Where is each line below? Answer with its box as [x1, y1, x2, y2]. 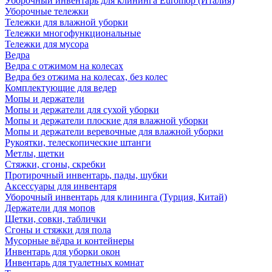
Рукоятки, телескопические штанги [5, 137, 151, 148]
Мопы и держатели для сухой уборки [5, 104, 159, 115]
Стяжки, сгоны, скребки [5, 159, 106, 170]
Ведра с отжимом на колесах [5, 61, 123, 72]
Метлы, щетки [5, 148, 64, 159]
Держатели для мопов [5, 203, 95, 214]
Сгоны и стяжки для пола [5, 225, 111, 236]
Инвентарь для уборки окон [5, 246, 120, 257]
